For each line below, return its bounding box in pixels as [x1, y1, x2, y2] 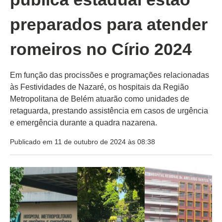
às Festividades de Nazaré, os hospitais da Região [10, 83, 189, 92]
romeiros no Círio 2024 [10, 40, 192, 59]
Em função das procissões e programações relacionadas [10, 71, 209, 80]
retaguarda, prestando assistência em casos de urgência [10, 107, 208, 115]
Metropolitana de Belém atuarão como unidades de [10, 95, 189, 104]
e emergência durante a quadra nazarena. [10, 118, 157, 127]
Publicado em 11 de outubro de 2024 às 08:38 [10, 138, 155, 146]
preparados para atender [10, 15, 208, 34]
